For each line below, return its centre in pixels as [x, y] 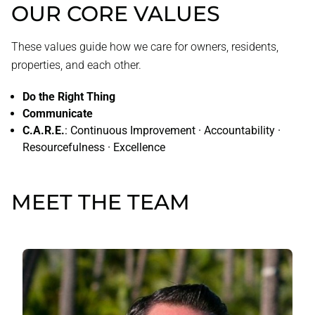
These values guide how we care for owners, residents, [145, 47]
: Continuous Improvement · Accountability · [173, 130]
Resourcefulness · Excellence [94, 147]
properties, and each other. [76, 65]
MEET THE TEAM [101, 202]
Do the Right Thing [69, 97]
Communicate [58, 114]
